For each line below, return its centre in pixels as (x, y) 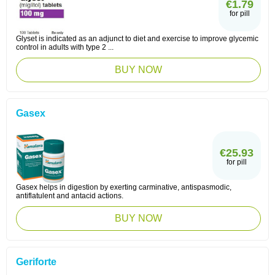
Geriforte (36, 262)
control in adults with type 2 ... (65, 47)
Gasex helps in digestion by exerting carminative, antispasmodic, (124, 187)
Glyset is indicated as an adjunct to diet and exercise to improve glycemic (137, 39)
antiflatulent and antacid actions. (70, 196)
